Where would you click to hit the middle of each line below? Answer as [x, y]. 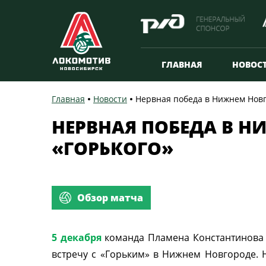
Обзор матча [110, 198]
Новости [110, 99]
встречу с [76, 254]
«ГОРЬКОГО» [113, 148]
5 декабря [78, 237]
